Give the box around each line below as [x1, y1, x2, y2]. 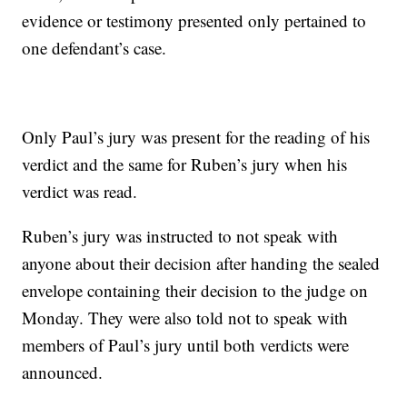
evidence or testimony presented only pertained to [22, 9, 367, 33]
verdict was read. [22, 180, 138, 203]
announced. [22, 361, 104, 384]
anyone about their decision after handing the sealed [22, 252, 381, 275]
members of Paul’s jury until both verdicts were [22, 333, 350, 357]
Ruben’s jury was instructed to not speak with [22, 224, 339, 248]
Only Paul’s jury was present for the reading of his [22, 125, 371, 149]
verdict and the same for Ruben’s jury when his [22, 153, 348, 176]
